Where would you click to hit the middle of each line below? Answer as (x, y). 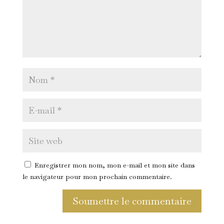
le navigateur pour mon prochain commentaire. (97, 177)
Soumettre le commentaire (132, 201)
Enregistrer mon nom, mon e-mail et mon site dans (114, 165)
